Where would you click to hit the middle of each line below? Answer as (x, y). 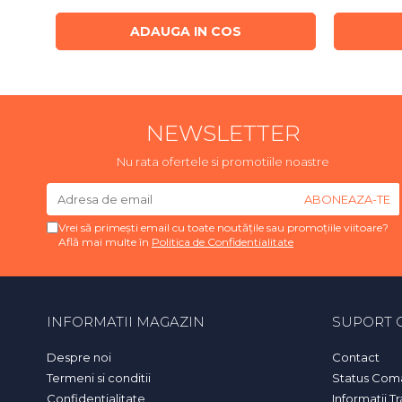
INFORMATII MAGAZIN (126, 321)
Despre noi (79, 357)
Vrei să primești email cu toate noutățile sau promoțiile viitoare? (223, 227)
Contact (355, 357)
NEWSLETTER (223, 132)
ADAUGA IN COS (186, 31)
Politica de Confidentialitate (223, 241)
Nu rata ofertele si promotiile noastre (223, 161)
